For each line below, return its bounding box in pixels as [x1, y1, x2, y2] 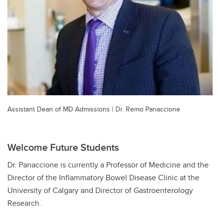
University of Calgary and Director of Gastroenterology [7, 184, 193, 196]
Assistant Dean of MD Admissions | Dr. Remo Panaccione [7, 103, 180, 114]
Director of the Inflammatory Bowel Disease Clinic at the [7, 171, 199, 183]
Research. [7, 197, 41, 209]
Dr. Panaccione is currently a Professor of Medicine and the [7, 159, 209, 170]
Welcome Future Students [7, 139, 119, 154]
